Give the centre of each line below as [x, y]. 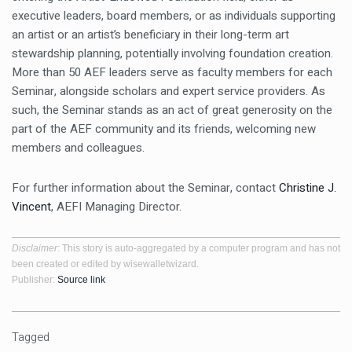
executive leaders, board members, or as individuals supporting [174, 16]
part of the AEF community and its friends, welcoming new [164, 129]
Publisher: [35, 280]
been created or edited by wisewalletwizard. [105, 264]
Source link [81, 280]
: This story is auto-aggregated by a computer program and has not [199, 248]
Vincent [31, 207]
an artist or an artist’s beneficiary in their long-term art [150, 35]
